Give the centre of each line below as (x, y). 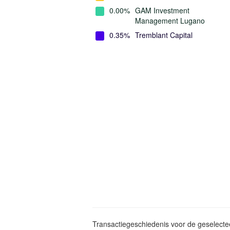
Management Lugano (170, 21)
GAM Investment (162, 10)
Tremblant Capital (164, 35)
